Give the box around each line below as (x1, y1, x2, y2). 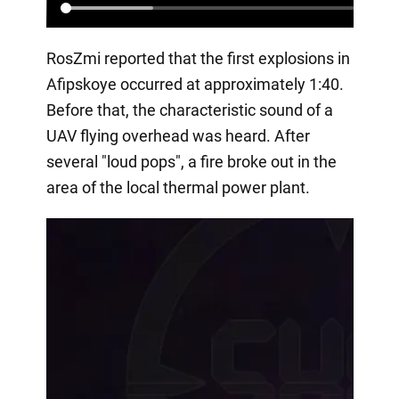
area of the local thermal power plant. (45, 177, 310, 197)
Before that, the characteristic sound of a (45, 100, 333, 119)
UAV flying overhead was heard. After (45, 126, 310, 145)
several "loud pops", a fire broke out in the (45, 151, 337, 171)
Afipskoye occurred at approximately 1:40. (45, 74, 344, 94)
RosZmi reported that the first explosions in (45, 48, 350, 68)
